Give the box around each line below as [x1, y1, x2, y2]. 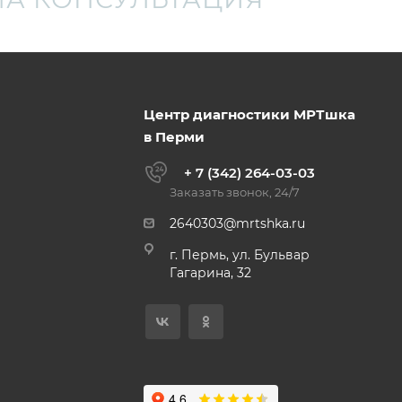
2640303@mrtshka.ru [170, 215, 305, 232]
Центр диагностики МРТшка [144, 106, 355, 123]
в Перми [144, 128, 205, 145]
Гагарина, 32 [170, 265, 251, 281]
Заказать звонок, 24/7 [170, 185, 300, 199]
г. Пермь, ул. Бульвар [170, 247, 310, 263]
